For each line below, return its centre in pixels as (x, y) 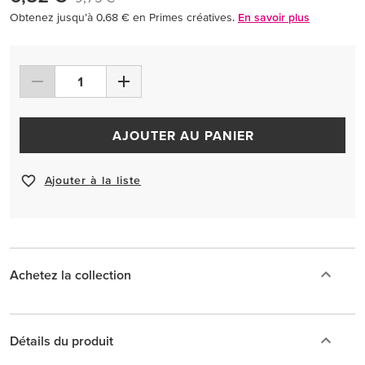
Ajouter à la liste (93, 180)
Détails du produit (62, 340)
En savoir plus (274, 17)
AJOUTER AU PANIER (183, 135)
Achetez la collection (70, 274)
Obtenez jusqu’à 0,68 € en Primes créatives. (122, 17)
